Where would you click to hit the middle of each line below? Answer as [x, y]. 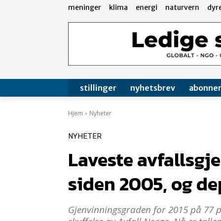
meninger [85, 7]
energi [147, 7]
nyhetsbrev [153, 88]
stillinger [98, 88]
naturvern [182, 7]
